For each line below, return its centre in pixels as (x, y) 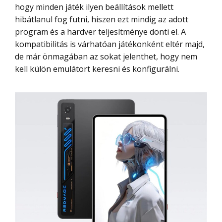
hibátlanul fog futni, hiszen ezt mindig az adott (102, 19)
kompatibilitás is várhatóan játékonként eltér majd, (110, 44)
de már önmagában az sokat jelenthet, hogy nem (106, 56)
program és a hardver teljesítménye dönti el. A (100, 31)
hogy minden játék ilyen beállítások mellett (94, 7)
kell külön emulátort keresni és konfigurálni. (97, 69)
